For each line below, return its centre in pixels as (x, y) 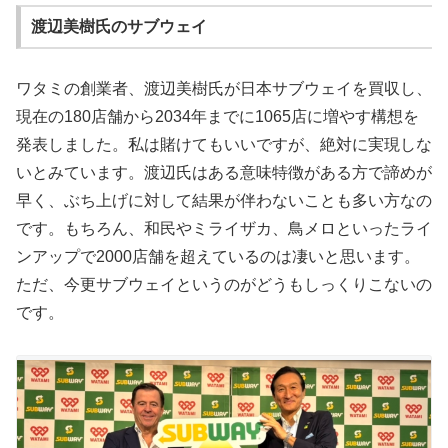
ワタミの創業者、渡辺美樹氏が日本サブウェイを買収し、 (224, 88)
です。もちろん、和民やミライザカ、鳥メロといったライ (224, 228)
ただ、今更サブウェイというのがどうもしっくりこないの (224, 284)
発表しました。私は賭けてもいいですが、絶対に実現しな (224, 144)
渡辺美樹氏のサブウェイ (118, 27)
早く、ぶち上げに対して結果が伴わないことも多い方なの (224, 200)
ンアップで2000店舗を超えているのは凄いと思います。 (218, 256)
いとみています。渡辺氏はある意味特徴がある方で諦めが (224, 172)
